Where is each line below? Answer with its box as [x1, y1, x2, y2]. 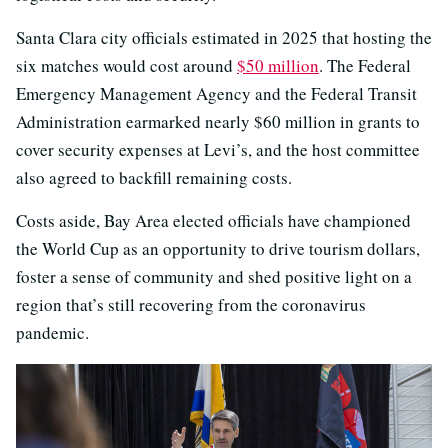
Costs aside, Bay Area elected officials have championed [16, 209, 411, 233]
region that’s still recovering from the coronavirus [16, 293, 366, 317]
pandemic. [16, 321, 89, 345]
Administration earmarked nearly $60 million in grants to [16, 110, 420, 134]
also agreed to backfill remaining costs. [16, 166, 292, 190]
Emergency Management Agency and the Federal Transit [16, 82, 417, 106]
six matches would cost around [16, 54, 237, 78]
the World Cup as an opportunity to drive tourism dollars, [16, 237, 420, 261]
